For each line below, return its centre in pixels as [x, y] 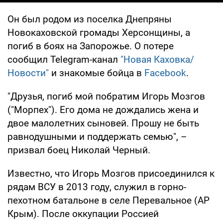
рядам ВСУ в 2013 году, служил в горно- [97, 187]
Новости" [28, 73]
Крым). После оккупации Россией [83, 214]
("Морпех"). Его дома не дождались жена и [103, 110]
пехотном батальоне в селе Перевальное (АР [109, 200]
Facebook [165, 73]
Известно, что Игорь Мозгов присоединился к [111, 173]
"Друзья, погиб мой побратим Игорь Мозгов [106, 96]
